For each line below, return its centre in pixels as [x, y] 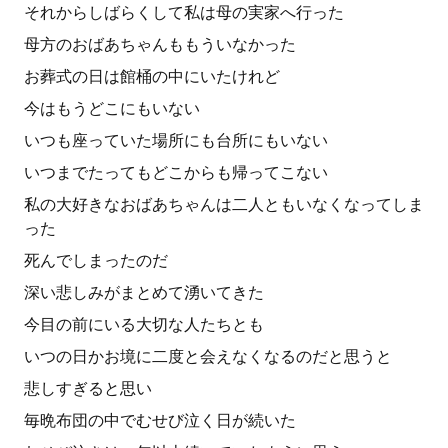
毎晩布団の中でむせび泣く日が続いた [160, 420]
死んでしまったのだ [96, 260]
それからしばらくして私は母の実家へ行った [184, 12]
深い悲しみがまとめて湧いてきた [144, 292]
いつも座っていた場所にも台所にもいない [176, 140]
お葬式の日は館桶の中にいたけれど [152, 76]
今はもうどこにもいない [112, 108]
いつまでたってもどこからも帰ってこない [176, 172]
